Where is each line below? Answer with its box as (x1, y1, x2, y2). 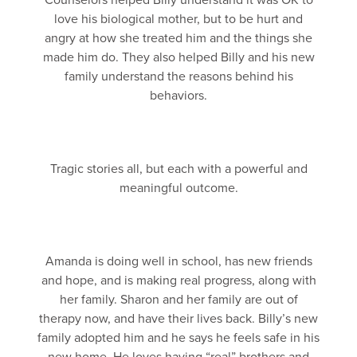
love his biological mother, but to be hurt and (54, 11, 303, 27)
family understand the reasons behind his (64, 69, 293, 84)
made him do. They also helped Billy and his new (42, 49, 315, 65)
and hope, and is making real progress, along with (41, 273, 316, 288)
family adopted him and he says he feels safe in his (37, 330, 320, 346)
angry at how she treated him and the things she (45, 30, 312, 46)
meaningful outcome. (119, 180, 238, 196)
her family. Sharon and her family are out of (59, 292, 298, 308)
